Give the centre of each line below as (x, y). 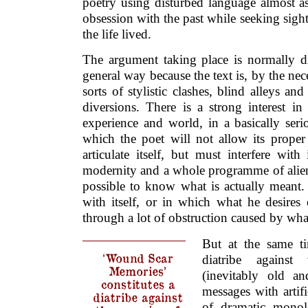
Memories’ (137, 271)
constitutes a (137, 284)
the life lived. (117, 34)
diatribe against (137, 297)
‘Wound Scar (137, 258)
